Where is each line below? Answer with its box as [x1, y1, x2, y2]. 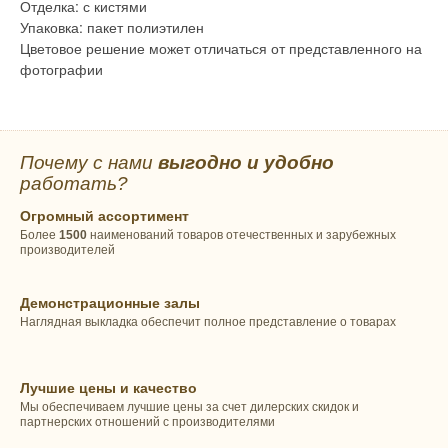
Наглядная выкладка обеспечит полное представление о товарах [20, 315, 396, 330]
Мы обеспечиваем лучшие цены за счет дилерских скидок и [20, 400, 359, 415]
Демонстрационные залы [20, 295, 200, 312]
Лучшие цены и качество [20, 380, 197, 397]
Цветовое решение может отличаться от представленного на [20, 37, 422, 58]
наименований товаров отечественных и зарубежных [87, 227, 396, 242]
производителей [20, 242, 115, 257]
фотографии [20, 58, 103, 79]
